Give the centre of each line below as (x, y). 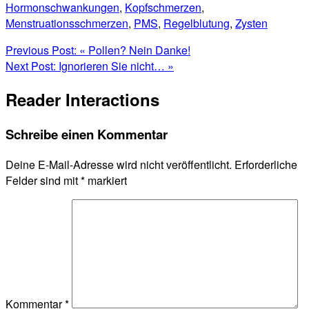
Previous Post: (42, 50)
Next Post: (32, 66)
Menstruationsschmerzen (67, 23)
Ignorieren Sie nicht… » (116, 66)
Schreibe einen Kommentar (87, 134)
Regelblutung (197, 23)
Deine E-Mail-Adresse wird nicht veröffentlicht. (119, 164)
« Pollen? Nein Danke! (135, 50)
